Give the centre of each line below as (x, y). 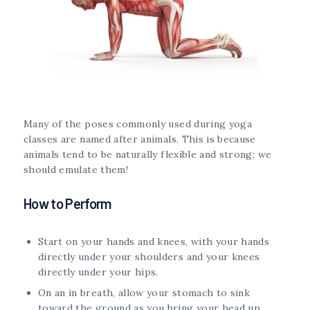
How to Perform (67, 204)
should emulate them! (76, 170)
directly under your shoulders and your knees (149, 257)
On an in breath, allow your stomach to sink (144, 293)
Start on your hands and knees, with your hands (154, 242)
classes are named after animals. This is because (140, 139)
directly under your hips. (98, 272)
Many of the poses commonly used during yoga (138, 124)
